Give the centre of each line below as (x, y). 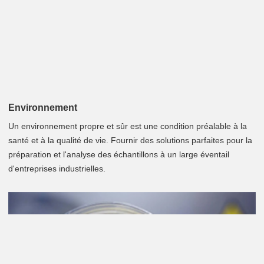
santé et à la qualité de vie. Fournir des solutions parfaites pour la (130, 140)
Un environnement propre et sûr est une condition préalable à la (128, 126)
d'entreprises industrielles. (57, 168)
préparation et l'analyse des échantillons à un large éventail (119, 154)
